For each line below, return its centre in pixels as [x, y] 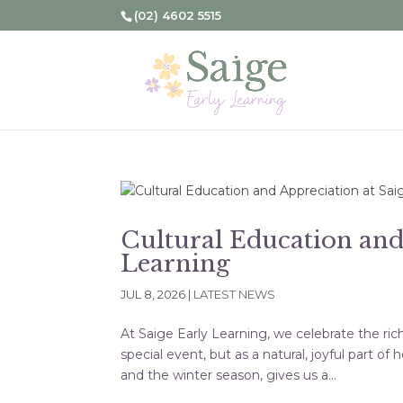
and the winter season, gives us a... [229, 375]
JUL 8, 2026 [153, 294]
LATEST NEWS [235, 294]
